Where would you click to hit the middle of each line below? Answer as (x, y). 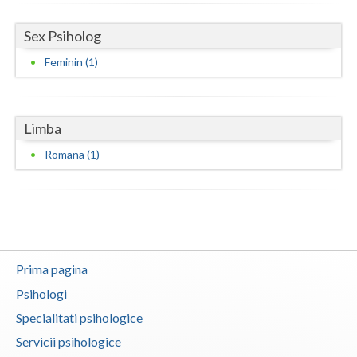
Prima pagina (52, 269)
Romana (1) (72, 155)
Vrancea (37, 54)
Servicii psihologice (69, 342)
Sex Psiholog (63, 35)
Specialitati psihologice (79, 318)
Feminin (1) (71, 61)
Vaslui (32, 22)
